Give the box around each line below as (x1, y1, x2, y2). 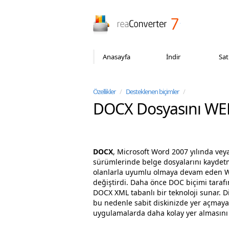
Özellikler (93, 87, 116, 96)
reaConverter (180, 15, 225, 25)
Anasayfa (103, 52, 130, 61)
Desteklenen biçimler (125, 87, 179, 96)
